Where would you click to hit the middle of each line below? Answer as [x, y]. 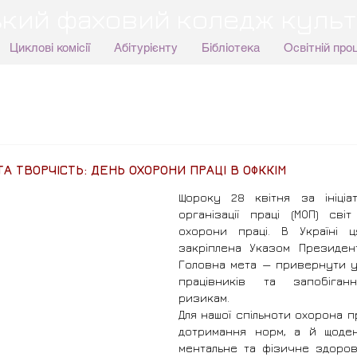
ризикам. [204, 298]
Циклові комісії [49, 47]
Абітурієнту [145, 47]
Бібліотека [230, 47]
